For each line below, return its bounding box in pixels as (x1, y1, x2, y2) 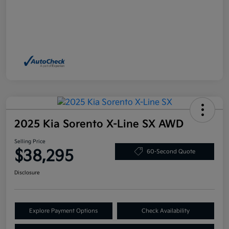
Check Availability (141, 208, 190, 215)
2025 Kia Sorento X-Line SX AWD (14, 118, 184, 131)
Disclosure (14, 170, 40, 176)
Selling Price (14, 139, 45, 145)
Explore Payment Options (29, 208, 98, 215)
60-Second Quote (146, 148, 195, 155)
